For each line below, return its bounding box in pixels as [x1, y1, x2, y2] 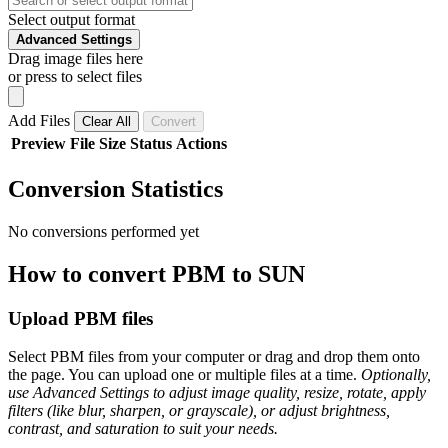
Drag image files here [8, 49, 143, 67]
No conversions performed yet [8, 222, 199, 240]
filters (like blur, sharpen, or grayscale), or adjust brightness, [8, 402, 390, 420]
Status [130, 134, 172, 152]
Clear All [82, 113, 131, 129]
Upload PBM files [8, 307, 153, 329]
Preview [11, 134, 66, 152]
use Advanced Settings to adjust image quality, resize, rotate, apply [8, 384, 426, 402]
